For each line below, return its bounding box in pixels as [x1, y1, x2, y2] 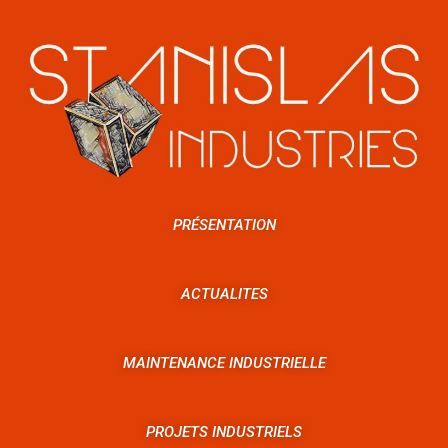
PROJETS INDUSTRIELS [146, 422, 302, 441]
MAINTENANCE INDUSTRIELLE [122, 353, 326, 372]
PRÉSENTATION [172, 215, 276, 234]
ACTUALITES [180, 284, 268, 303]
